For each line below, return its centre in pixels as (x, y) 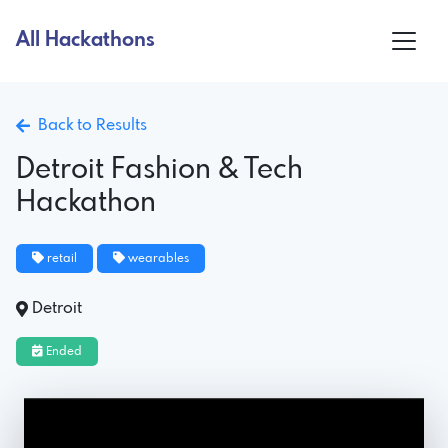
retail (60, 258)
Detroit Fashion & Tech (159, 170)
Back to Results (88, 125)
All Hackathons (85, 40)
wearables (157, 258)
